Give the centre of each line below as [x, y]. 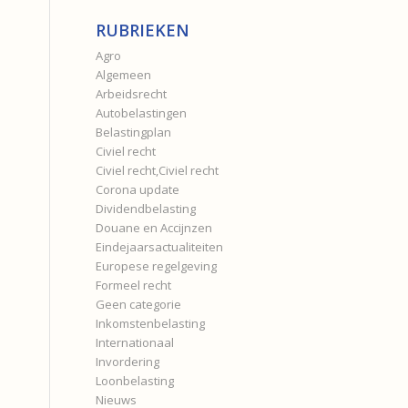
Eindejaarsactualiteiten [160, 247]
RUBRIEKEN [143, 30]
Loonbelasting [135, 381]
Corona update [138, 189]
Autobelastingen [142, 113]
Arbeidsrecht [132, 94]
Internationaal [135, 342]
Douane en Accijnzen [154, 228]
